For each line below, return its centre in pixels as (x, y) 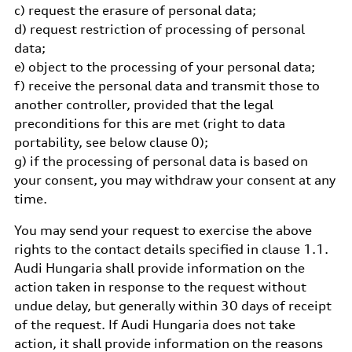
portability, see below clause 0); (111, 142)
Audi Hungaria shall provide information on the (159, 268)
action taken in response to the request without (160, 287)
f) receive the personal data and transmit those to (167, 86)
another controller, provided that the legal (143, 104)
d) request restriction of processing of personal (159, 29)
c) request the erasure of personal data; (135, 10)
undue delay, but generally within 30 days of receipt (172, 306)
